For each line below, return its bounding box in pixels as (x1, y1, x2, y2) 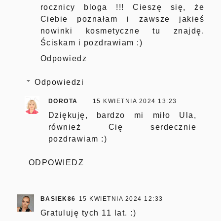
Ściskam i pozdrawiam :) (40, 38, 143, 47)
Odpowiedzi (35, 78, 84, 87)
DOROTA (48, 98, 78, 105)
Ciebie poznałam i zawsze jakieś (40, 15, 205, 24)
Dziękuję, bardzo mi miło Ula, (48, 111, 197, 120)
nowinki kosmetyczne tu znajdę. (40, 27, 205, 36)
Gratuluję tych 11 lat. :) (40, 209, 137, 218)
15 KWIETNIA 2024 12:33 (78, 195, 163, 203)
